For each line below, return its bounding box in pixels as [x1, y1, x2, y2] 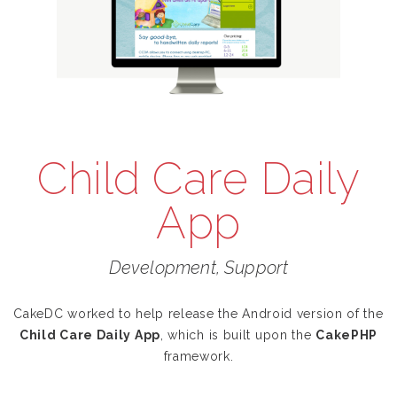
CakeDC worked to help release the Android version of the [13, 307, 384, 321]
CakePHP [315, 328, 378, 342]
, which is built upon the [160, 328, 316, 342]
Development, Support [108, 257, 289, 278]
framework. [163, 349, 234, 363]
